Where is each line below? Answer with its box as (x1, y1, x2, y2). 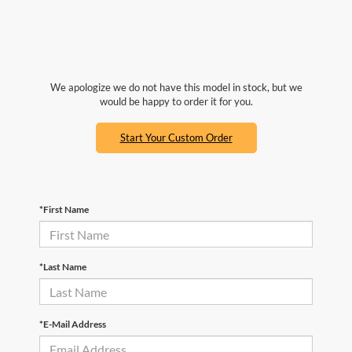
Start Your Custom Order (119, 131, 233, 145)
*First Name (39, 203, 89, 216)
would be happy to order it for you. (99, 95, 253, 108)
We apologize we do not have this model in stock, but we (49, 81, 302, 94)
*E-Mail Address (39, 318, 106, 331)
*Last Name (39, 261, 86, 273)
